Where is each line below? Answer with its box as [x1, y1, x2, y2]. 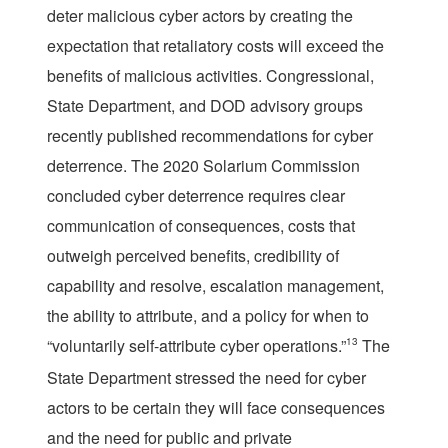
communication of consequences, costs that [47, 213, 355, 237]
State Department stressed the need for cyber [47, 365, 366, 389]
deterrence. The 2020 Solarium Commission [47, 153, 360, 177]
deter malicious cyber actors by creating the [47, 3, 353, 27]
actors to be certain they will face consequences [47, 395, 385, 419]
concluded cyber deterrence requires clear [47, 183, 345, 207]
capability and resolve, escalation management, [47, 273, 384, 297]
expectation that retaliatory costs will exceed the [47, 33, 384, 57]
